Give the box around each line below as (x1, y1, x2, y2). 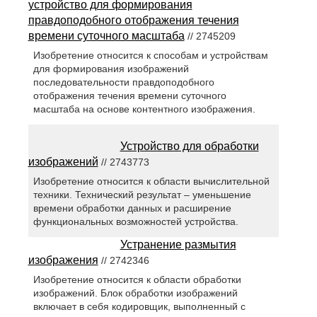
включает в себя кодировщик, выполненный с (33, 301, 246, 313)
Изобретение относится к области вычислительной (33, 175, 270, 188)
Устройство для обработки (120, 140, 259, 153)
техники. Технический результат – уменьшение (33, 189, 251, 201)
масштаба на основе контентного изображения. (33, 103, 255, 115)
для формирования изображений (33, 63, 189, 75)
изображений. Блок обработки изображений (33, 287, 238, 299)
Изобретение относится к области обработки (33, 274, 241, 286)
